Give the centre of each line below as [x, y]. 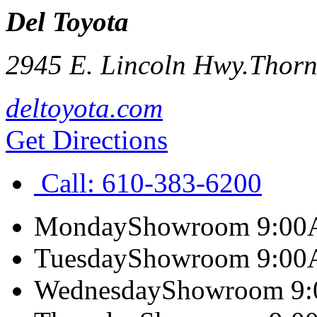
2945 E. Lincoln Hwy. [127, 65]
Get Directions [87, 140]
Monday [81, 226]
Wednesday [98, 290]
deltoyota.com [84, 108]
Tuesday [81, 258]
